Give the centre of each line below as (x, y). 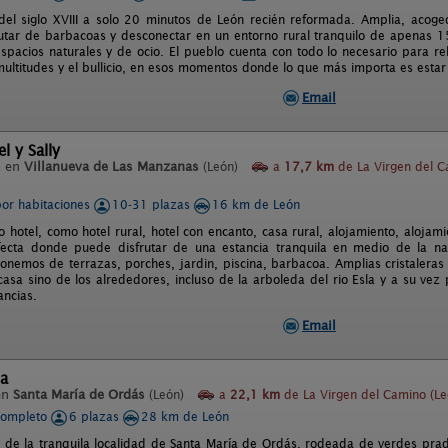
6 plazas (96, 416)
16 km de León (256, 204)
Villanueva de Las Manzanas (111, 166)
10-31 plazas (153, 204)
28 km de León (185, 416)
